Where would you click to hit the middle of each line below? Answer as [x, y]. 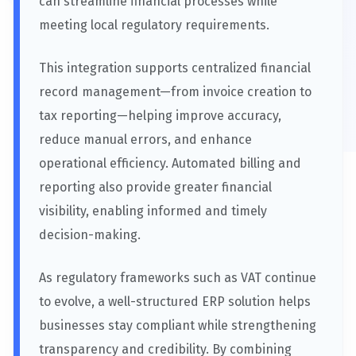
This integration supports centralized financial [175, 68]
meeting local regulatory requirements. [154, 25]
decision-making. [90, 234]
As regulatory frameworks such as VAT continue [178, 277]
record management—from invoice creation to [175, 91]
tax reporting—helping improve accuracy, [160, 115]
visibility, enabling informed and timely [153, 211]
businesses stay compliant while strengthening [178, 325]
